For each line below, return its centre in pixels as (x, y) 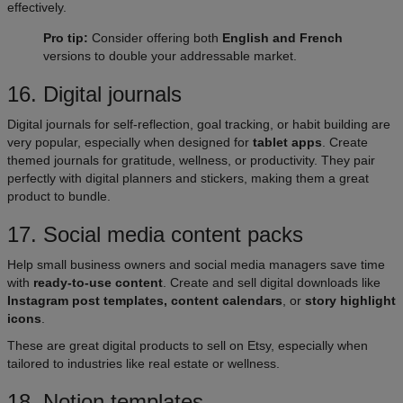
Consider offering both (155, 38)
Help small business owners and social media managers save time (196, 265)
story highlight (350, 301)
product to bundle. (59, 197)
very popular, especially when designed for (130, 143)
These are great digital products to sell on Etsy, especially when (188, 346)
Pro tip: (66, 38)
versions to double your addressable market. (170, 56)
